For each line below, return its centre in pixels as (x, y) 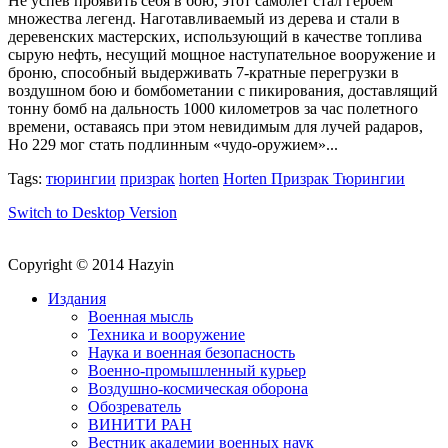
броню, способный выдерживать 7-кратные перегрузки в (203, 73)
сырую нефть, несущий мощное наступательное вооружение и (222, 55)
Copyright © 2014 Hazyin (91, 265)
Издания (77, 299)
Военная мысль (140, 317)
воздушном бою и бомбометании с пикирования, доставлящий (223, 91)
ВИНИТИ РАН (140, 425)
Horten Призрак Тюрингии (314, 179)
